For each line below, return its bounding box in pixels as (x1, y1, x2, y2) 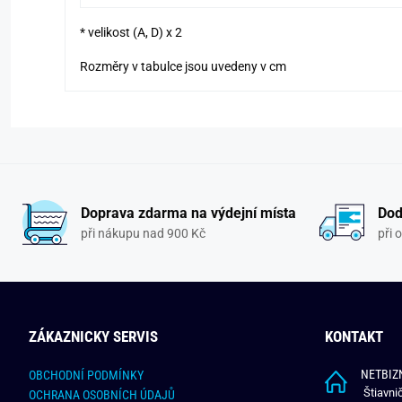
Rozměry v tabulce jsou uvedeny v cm (80, 59, 286, 74)
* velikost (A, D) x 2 (80, 25, 182, 40)
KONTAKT (325, 328, 383, 346)
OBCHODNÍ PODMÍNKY (29, 368, 144, 383)
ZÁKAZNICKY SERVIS (29, 328, 158, 346)
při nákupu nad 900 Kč (80, 225, 205, 240)
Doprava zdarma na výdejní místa (80, 204, 296, 222)
